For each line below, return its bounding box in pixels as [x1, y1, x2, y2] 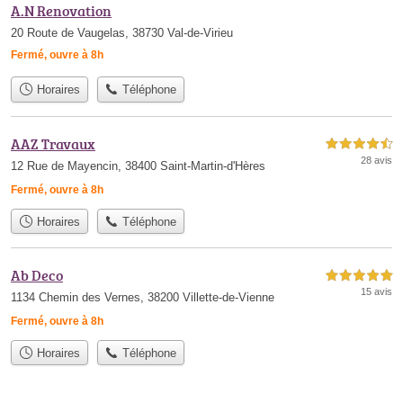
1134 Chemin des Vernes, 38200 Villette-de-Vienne [11, 290, 274, 304]
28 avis [361, 154, 392, 166]
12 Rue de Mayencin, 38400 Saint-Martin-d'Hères [11, 158, 265, 173]
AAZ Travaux [11, 133, 95, 154]
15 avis [361, 285, 392, 297]
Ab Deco [11, 264, 63, 285]
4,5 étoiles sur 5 [326, 139, 392, 149]
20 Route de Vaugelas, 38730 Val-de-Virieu [11, 26, 233, 40]
